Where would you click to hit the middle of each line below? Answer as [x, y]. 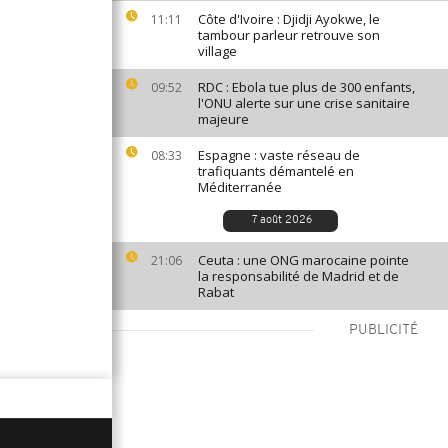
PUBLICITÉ [383, 330]
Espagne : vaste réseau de [279, 155]
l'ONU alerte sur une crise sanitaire [304, 103]
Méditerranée [240, 187]
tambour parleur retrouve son [289, 35]
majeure [223, 119]
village [217, 51]
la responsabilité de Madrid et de [298, 276]
